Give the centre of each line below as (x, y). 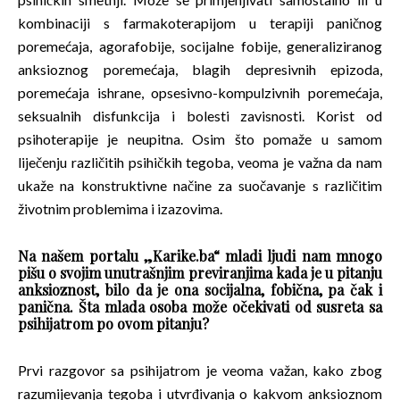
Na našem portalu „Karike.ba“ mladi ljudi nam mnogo (200, 255)
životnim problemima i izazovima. (120, 208)
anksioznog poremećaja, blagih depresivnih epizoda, (200, 69)
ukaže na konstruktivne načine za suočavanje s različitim (200, 185)
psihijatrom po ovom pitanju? (113, 323)
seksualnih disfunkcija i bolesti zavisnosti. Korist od (200, 115)
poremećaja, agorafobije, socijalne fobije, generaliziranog (200, 46)
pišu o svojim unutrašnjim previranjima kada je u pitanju (200, 272)
